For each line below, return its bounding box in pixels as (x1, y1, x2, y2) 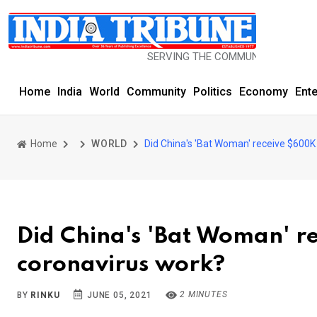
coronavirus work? (17, 253, 225, 276)
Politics (193, 85, 232, 98)
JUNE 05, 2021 (84, 290, 152, 300)
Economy (239, 85, 288, 98)
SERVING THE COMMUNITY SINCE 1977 (111, 50, 296, 63)
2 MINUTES (177, 289, 228, 299)
